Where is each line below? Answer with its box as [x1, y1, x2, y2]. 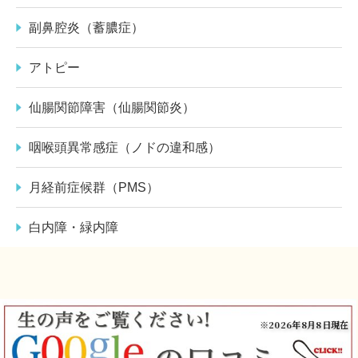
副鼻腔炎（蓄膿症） [29, 20, 144, 34]
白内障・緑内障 [29, 220, 118, 234]
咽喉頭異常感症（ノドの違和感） [29, 140, 221, 154]
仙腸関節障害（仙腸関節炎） [29, 100, 195, 114]
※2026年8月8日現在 [259, 317, 349, 331]
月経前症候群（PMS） [29, 180, 159, 194]
